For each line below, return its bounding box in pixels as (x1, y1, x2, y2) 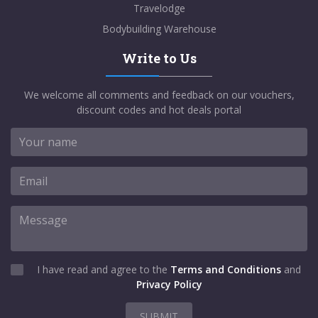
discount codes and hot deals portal (77, 102, 241, 116)
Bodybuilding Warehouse (102, 21, 216, 35)
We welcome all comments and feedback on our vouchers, (23, 87, 295, 102)
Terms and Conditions (170, 262, 281, 276)
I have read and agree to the (37, 262, 170, 276)
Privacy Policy (136, 277, 202, 291)
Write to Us (121, 49, 197, 67)
